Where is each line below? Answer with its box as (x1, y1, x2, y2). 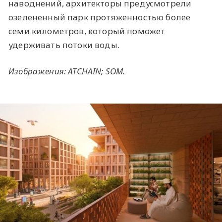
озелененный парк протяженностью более (8, 11, 191, 23)
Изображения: (8, 65, 68, 77)
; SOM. (101, 65, 125, 77)
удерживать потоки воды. (8, 39, 119, 51)
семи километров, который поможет (8, 25, 166, 37)
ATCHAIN (68, 65, 102, 77)
